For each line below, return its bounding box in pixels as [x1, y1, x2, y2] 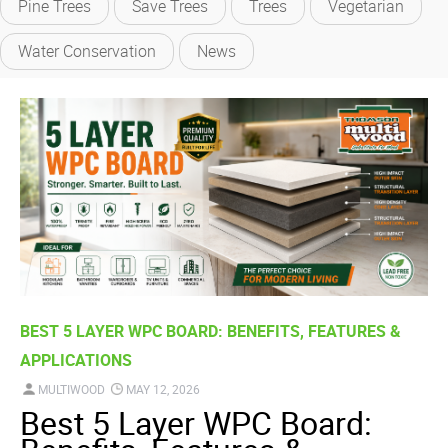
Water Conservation [18, 40, 156, 62]
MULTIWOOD [38, 380, 105, 397]
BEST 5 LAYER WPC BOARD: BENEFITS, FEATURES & [20, 319, 401, 342]
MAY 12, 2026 [126, 380, 200, 397]
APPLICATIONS [20, 348, 132, 371]
